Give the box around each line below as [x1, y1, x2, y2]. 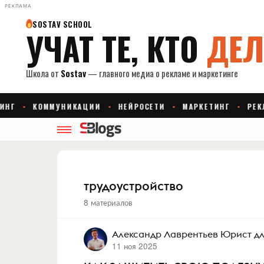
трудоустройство [84, 178, 183, 194]
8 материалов [84, 196, 133, 208]
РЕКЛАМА [5, 3, 32, 9]
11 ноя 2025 [111, 240, 157, 252]
